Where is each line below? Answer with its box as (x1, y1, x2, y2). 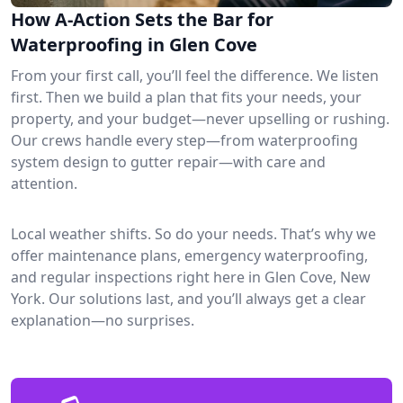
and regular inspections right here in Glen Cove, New (11, 266, 371, 287)
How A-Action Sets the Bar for (11, 6, 273, 31)
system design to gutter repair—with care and (11, 151, 326, 172)
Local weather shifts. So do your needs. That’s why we (11, 223, 376, 244)
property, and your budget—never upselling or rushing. (11, 108, 390, 129)
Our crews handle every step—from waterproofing (11, 130, 358, 150)
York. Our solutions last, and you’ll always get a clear (11, 288, 366, 309)
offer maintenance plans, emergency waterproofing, (11, 245, 368, 265)
